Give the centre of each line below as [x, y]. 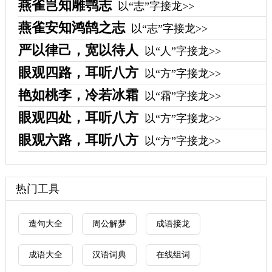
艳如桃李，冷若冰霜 [78, 95]
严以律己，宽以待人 [78, 50]
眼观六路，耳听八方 [78, 140]
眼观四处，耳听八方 [78, 117]
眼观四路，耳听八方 [78, 73]
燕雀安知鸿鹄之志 [71, 28]
